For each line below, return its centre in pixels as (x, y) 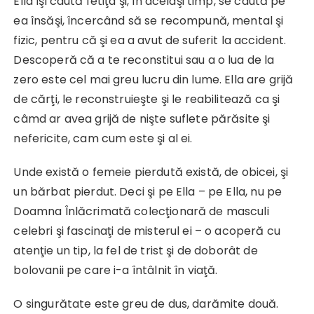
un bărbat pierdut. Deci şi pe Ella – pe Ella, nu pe (148, 191)
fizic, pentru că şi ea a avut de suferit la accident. (150, 40)
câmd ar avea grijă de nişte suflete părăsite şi (142, 118)
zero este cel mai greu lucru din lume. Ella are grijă (153, 79)
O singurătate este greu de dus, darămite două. (146, 303)
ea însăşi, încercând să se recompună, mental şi (149, 20)
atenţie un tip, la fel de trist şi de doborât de (136, 250)
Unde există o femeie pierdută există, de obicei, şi (151, 172)
